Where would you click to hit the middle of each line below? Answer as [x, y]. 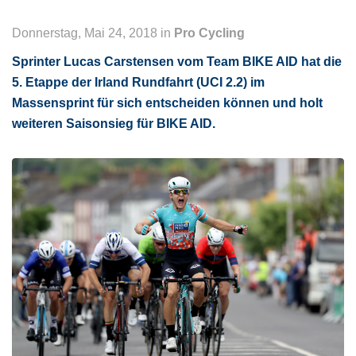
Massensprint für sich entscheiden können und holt [167, 103]
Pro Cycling [209, 33]
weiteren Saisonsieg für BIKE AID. [115, 124]
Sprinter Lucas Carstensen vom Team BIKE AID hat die [177, 62]
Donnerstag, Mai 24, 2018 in [93, 33]
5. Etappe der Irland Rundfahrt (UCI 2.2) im [138, 82]
